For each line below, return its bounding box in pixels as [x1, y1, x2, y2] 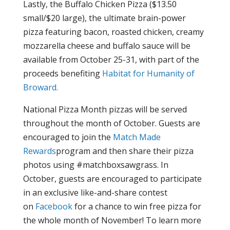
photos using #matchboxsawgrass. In [23, 159, 168, 170]
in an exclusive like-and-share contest [23, 187, 167, 198]
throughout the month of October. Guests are [23, 118, 200, 129]
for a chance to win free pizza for [72, 201, 201, 212]
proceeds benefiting [23, 68, 102, 79]
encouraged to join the [23, 131, 113, 143]
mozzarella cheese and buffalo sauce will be [23, 40, 190, 51]
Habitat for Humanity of [102, 68, 195, 79]
